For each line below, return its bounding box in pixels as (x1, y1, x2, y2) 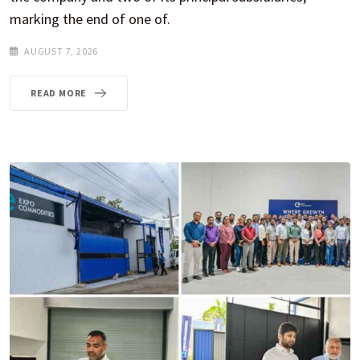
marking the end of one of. (10, 9, 170, 28)
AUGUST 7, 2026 (24, 44, 99, 57)
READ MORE (31, 86, 88, 99)
